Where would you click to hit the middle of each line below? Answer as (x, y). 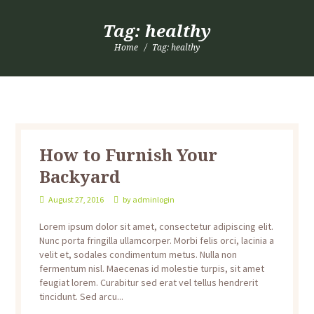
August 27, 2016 (76, 199)
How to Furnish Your (128, 155)
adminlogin (153, 199)
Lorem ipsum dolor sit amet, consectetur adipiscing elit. (156, 226)
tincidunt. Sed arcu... (81, 296)
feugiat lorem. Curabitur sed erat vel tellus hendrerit (148, 282)
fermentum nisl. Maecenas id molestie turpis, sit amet (151, 268)
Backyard (79, 177)
